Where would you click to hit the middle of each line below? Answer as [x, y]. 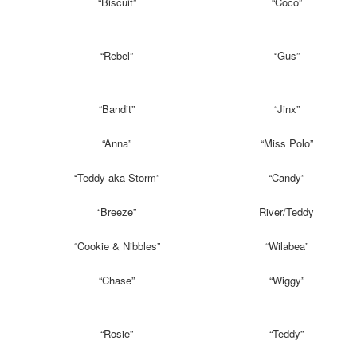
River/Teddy [287, 212]
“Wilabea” [286, 246]
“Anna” [117, 143]
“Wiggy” [286, 280]
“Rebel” [117, 56]
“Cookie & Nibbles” [117, 246]
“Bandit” [117, 109]
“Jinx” [286, 109]
